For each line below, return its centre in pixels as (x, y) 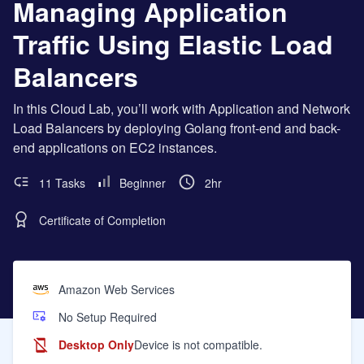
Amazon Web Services (117, 289)
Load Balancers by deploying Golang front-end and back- (177, 128)
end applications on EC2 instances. (115, 147)
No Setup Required (108, 316)
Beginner (143, 183)
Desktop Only (96, 344)
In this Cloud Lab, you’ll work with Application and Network (182, 108)
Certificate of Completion (102, 220)
